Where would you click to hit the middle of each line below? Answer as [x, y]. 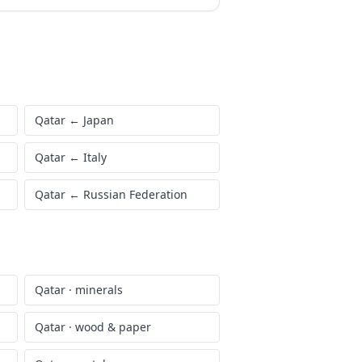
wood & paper [113, 327]
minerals [99, 290]
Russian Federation [135, 194]
